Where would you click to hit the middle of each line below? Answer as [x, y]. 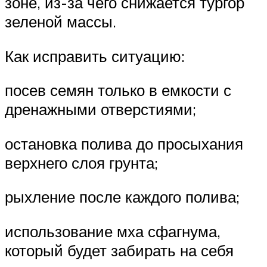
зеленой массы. [60, 21]
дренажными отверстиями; [100, 109]
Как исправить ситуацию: [95, 56]
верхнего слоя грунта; [81, 162]
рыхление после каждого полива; [122, 197]
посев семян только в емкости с [118, 90]
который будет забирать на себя [119, 250]
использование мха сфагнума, [113, 231]
